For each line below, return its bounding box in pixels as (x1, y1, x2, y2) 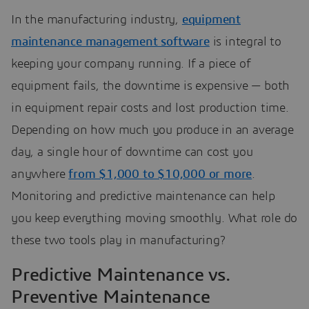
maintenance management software (11, 35, 210, 48)
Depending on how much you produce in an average (11, 123, 294, 137)
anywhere (11, 168, 69, 181)
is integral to (209, 35, 281, 48)
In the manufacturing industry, (11, 13, 182, 26)
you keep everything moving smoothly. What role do (11, 212, 298, 225)
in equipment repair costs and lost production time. (11, 101, 289, 114)
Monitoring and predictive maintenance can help (11, 190, 275, 203)
